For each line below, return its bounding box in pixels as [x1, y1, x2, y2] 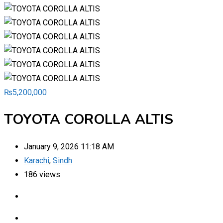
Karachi [24, 155, 49, 165]
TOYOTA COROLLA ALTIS [4, 110, 173, 129]
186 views [24, 169, 60, 179]
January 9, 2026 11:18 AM [24, 141, 114, 151]
